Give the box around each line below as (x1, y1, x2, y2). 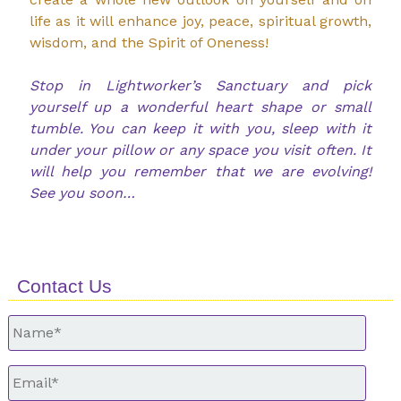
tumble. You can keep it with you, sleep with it (29, 120, 372, 138)
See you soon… (29, 184, 135, 202)
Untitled (7, 314, 69, 332)
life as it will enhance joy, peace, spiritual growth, (29, 13, 372, 30)
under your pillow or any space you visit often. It (29, 141, 372, 159)
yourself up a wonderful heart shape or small (29, 98, 372, 116)
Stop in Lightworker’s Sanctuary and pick (29, 77, 372, 95)
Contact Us (17, 275, 113, 296)
